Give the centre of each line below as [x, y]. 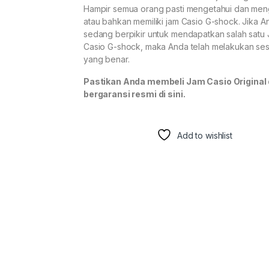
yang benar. [107, 59]
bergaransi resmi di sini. [134, 94]
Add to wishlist [204, 135]
